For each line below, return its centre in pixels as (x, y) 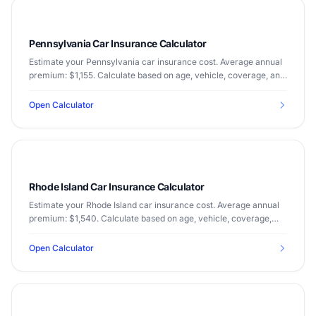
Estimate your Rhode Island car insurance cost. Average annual (154, 205)
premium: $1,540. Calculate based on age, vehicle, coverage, (150, 218)
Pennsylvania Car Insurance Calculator (118, 43)
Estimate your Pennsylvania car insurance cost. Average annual (156, 62)
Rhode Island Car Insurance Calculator (117, 187)
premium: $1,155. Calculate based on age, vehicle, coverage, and (157, 75)
